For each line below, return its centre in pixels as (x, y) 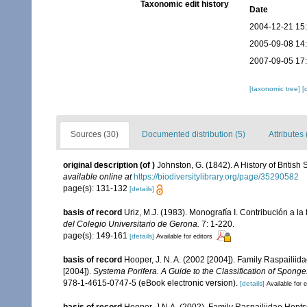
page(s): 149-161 (96, 235)
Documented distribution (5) (194, 135)
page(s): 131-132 (96, 189)
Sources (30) (95, 135)
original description (100, 165)
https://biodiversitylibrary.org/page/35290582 (216, 177)
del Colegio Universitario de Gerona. (131, 224)
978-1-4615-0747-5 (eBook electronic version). (150, 283)
